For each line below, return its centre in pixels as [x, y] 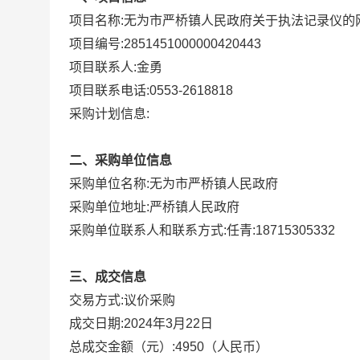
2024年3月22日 [168, 323]
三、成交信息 [108, 277]
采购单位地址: [109, 207]
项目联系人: [103, 67]
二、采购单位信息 [121, 160]
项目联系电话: [109, 90]
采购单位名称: [109, 184]
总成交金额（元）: [122, 347]
